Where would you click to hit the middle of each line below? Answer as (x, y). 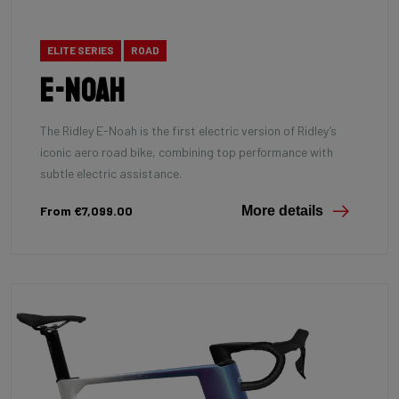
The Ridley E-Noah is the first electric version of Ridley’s (188, 130)
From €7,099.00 (86, 210)
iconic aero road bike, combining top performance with (187, 151)
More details (282, 210)
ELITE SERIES (81, 50)
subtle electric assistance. (111, 173)
